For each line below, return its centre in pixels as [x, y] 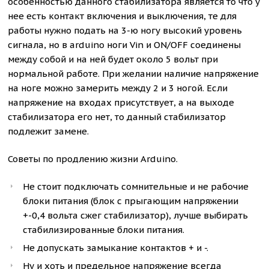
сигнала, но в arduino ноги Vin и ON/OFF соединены [125, 45]
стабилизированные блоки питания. [104, 230]
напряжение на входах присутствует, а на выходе [121, 102]
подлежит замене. [49, 131]
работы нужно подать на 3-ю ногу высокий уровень [125, 30]
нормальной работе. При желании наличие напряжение [134, 74]
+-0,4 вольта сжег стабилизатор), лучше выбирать [136, 215]
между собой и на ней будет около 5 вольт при [113, 59]
